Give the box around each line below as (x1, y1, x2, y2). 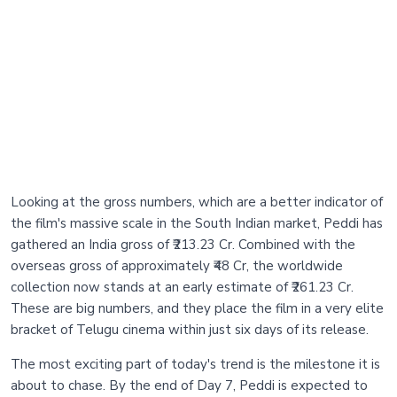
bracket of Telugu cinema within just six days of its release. (11, 321, 369, 339)
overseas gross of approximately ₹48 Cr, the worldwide (11, 257, 343, 276)
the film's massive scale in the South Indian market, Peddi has (11, 214, 383, 233)
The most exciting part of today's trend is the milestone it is (11, 355, 380, 374)
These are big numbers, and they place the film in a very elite (11, 300, 384, 318)
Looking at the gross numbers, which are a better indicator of (11, 193, 383, 212)
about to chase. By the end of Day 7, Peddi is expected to (11, 377, 368, 395)
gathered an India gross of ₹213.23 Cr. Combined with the (11, 236, 355, 254)
